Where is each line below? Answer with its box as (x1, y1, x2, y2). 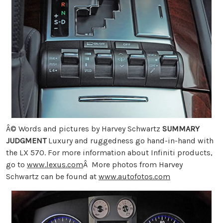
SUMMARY (162, 124, 200, 134)
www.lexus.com (27, 160, 83, 170)
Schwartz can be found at (6, 172, 99, 182)
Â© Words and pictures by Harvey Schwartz (6, 124, 162, 134)
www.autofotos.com (99, 172, 170, 182)
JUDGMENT (6, 136, 46, 146)
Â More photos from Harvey (83, 160, 183, 170)
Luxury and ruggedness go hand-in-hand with (46, 136, 214, 146)
